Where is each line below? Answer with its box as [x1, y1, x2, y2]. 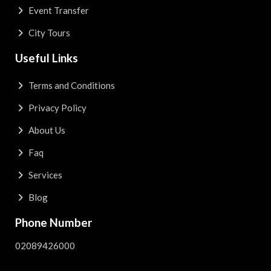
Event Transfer [26, 4, 89, 16]
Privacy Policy [26, 102, 87, 113]
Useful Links [15, 50, 78, 65]
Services [26, 169, 62, 180]
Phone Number [15, 215, 93, 229]
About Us [26, 124, 65, 135]
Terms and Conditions [26, 79, 115, 91]
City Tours [26, 27, 70, 38]
